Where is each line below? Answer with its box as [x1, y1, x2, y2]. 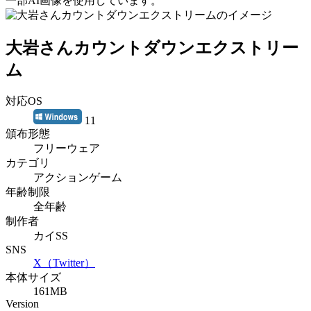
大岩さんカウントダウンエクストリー [6, 38, 299, 57]
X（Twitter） [33, 257, 95, 269]
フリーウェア [33, 142, 100, 155]
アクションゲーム [33, 171, 122, 184]
